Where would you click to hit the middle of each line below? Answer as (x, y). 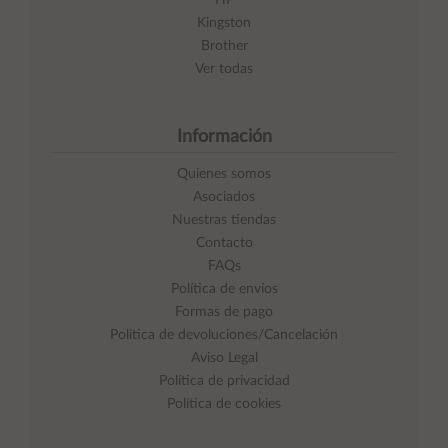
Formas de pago (224, 312)
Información (224, 137)
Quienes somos (224, 174)
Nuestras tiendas (224, 220)
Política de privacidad (224, 381)
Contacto (224, 243)
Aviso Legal (224, 358)
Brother (224, 46)
